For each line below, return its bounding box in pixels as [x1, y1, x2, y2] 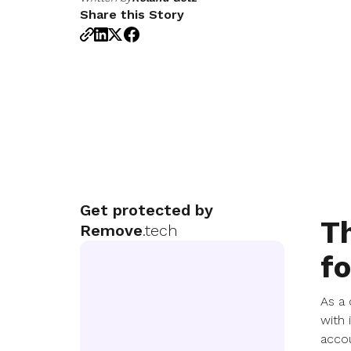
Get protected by [80, 200, 213, 219]
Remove [80, 220, 143, 240]
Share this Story [80, 6, 184, 22]
